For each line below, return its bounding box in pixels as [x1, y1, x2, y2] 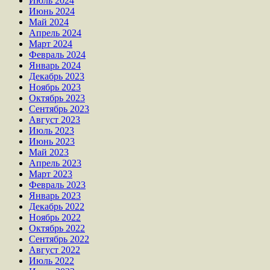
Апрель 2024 [29, 27, 81, 38]
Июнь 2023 [29, 136, 75, 146]
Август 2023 [29, 114, 80, 125]
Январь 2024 [29, 60, 81, 71]
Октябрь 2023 [29, 92, 85, 103]
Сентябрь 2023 [29, 103, 89, 114]
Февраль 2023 [29, 179, 86, 190]
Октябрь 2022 [29, 222, 85, 233]
